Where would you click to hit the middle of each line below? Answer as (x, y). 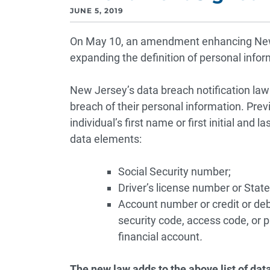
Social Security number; (174, 171)
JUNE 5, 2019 (96, 11)
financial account (159, 237)
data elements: (105, 139)
